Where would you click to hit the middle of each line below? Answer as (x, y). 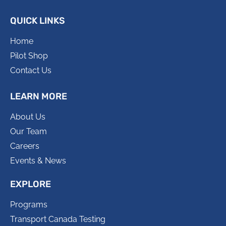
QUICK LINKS (38, 21)
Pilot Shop (29, 56)
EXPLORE (31, 184)
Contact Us (31, 71)
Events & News (38, 161)
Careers (25, 146)
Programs (29, 205)
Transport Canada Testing (58, 219)
